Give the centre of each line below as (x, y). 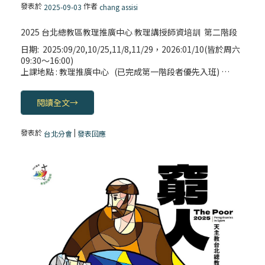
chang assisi (119, 7)
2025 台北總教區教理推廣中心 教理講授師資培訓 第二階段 (129, 32)
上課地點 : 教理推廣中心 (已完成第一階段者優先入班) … (125, 72)
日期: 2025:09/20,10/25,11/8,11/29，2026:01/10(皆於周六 (131, 49)
